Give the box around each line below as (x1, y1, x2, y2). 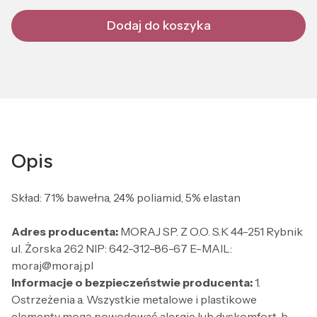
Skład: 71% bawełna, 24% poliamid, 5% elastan (11, 190, 241, 204)
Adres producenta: (11, 224, 120, 238)
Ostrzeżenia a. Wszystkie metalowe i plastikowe (11, 292, 257, 306)
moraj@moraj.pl (11, 258, 93, 272)
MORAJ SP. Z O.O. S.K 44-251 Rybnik (120, 224, 303, 238)
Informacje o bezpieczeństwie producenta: (11, 275, 255, 289)
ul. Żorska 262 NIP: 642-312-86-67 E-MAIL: (11, 241, 232, 255)
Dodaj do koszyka (106, 18, 211, 34)
